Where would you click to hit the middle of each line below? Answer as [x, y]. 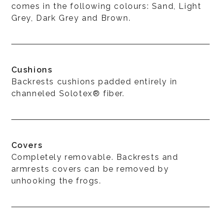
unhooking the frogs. [56, 181]
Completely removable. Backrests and [95, 157]
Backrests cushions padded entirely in [94, 81]
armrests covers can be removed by [90, 169]
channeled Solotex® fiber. [68, 93]
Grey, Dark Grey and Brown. [71, 18]
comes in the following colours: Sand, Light [106, 6]
